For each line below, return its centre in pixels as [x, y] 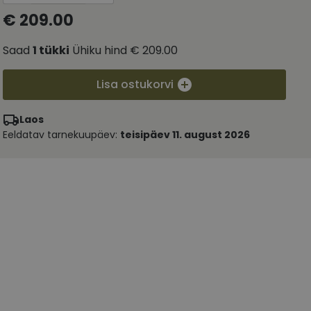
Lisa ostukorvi [135, 84]
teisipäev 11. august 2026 [185, 135]
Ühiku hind [100, 50]
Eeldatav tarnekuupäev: [61, 135]
